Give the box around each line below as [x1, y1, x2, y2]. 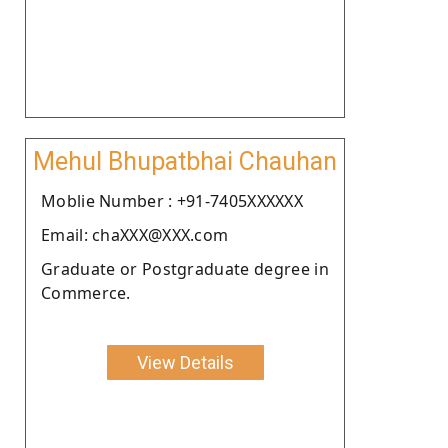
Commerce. [41, 281, 131, 304]
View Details [136, 351, 234, 373]
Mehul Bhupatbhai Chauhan [33, 146, 337, 176]
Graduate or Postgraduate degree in [41, 257, 329, 280]
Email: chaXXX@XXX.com [41, 223, 229, 246]
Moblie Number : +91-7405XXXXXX [41, 189, 303, 212]
